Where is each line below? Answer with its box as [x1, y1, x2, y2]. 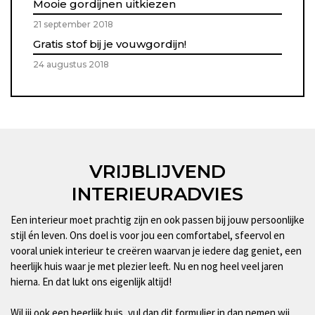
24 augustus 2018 [33, 59, 109, 70]
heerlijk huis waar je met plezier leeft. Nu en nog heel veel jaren [11, 259, 283, 274]
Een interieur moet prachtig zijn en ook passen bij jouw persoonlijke [11, 213, 304, 227]
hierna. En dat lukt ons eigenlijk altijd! [11, 275, 172, 289]
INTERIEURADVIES [72, 183, 243, 206]
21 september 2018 [33, 19, 113, 30]
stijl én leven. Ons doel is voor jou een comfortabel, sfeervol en [11, 229, 285, 243]
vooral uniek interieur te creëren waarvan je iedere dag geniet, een [11, 244, 302, 258]
